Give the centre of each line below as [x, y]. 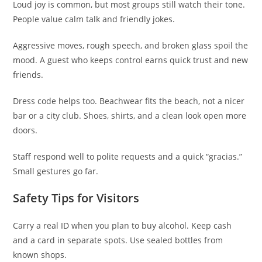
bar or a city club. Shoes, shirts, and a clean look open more [130, 115]
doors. [25, 130]
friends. [28, 74]
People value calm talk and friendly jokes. [94, 19]
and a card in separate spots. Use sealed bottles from [118, 240]
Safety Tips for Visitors [76, 198]
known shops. [40, 254]
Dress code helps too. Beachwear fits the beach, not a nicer [129, 101]
